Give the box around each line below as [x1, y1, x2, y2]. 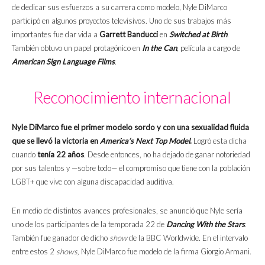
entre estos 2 [12, 247, 56, 257]
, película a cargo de [177, 43, 240, 53]
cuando [12, 150, 37, 160]
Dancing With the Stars [166, 219, 245, 230]
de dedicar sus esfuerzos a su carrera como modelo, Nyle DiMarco [12, 2, 227, 12]
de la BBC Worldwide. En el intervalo [127, 233, 248, 243]
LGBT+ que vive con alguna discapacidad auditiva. [12, 177, 174, 187]
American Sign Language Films [12, 57, 115, 67]
